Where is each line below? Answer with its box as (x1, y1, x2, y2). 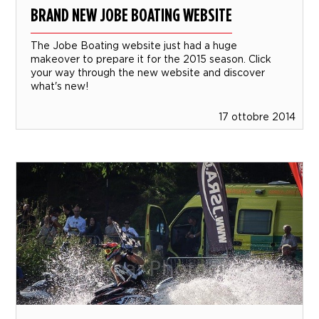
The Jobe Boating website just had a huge (31, 39, 238, 51)
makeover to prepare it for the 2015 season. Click (31, 53, 272, 64)
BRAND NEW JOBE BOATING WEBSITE (31, 3, 233, 26)
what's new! (31, 80, 89, 91)
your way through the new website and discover (31, 66, 266, 78)
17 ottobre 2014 (218, 110, 296, 122)
